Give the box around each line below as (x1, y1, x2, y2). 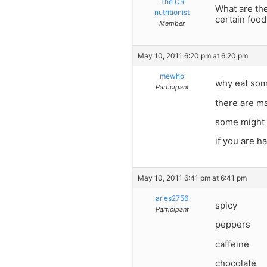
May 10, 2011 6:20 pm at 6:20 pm (138, 51, 248, 61)
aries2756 (156, 193, 188, 203)
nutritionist (154, 7, 190, 17)
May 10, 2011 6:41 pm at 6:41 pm (138, 173, 247, 182)
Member (159, 18, 185, 27)
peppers (215, 219, 250, 231)
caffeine (215, 238, 249, 250)
